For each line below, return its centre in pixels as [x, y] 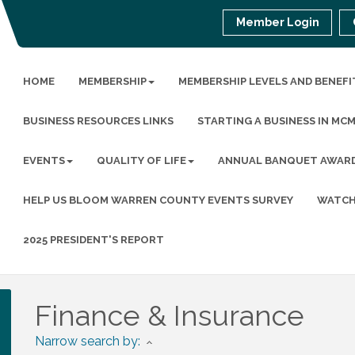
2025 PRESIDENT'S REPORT [93, 240]
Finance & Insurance [170, 315]
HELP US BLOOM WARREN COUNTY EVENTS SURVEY [158, 200]
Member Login [278, 22]
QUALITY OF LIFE [141, 160]
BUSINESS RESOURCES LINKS [98, 121]
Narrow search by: [88, 341]
